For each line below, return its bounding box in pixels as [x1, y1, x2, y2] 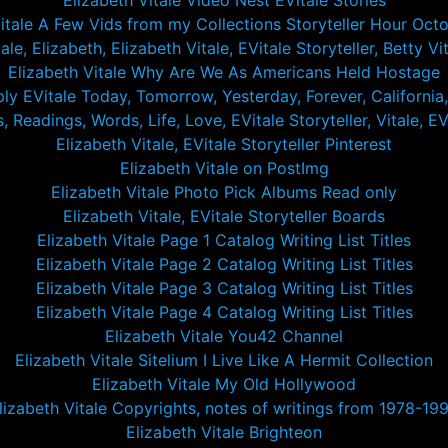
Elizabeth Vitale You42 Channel [105, 326, 343, 346]
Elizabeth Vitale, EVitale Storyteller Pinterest [56, 134, 392, 154]
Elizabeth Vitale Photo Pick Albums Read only [51, 182, 397, 202]
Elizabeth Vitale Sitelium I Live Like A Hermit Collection [15, 350, 433, 370]
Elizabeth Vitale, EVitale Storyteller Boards [63, 206, 385, 226]
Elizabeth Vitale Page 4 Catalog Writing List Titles [35, 302, 413, 322]
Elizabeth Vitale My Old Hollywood [92, 374, 356, 394]
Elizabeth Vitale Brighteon [126, 422, 322, 442]
